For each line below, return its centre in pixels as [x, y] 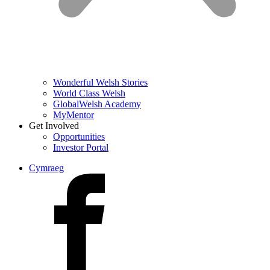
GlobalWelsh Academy [97, 104]
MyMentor [74, 115]
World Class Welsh [89, 93]
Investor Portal [81, 147]
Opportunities [79, 137]
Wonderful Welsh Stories [100, 82]
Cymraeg [46, 168]
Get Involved [54, 126]
